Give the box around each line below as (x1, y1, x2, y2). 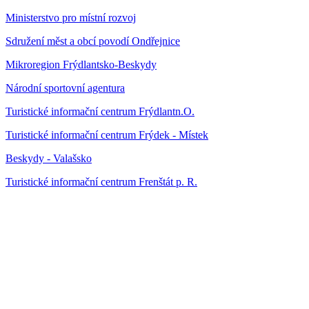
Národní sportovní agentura (6, 81, 125, 94)
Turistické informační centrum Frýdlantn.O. (6, 105, 195, 117)
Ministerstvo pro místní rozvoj (6, 11, 136, 23)
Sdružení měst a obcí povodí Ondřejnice (6, 34, 180, 47)
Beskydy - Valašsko (6, 152, 92, 164)
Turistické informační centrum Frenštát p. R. (6, 175, 197, 188)
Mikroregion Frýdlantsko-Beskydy (6, 58, 157, 70)
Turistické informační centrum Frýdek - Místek (6, 128, 208, 141)
